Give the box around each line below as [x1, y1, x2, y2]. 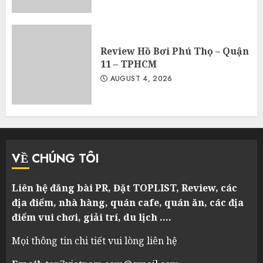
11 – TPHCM [100, 57, 157, 70]
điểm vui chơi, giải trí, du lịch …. [12, 210, 171, 224]
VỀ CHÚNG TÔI [12, 150, 99, 167]
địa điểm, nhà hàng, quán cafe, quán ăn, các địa [12, 195, 244, 209]
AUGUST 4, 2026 [107, 73, 173, 84]
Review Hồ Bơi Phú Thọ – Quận [100, 44, 249, 58]
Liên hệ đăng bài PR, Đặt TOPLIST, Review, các [12, 181, 237, 194]
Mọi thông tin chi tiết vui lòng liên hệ [12, 234, 177, 247]
